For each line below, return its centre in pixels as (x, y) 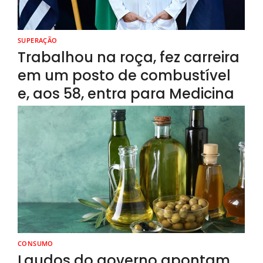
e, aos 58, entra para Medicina (126, 94)
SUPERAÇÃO (38, 41)
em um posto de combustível (124, 76)
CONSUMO (36, 244)
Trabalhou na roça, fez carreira (129, 58)
